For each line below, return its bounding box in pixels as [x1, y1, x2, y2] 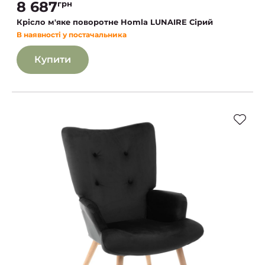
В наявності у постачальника [17, 30, 127, 39]
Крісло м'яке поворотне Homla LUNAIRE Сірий [17, 17, 213, 27]
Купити [34, 53, 71, 65]
